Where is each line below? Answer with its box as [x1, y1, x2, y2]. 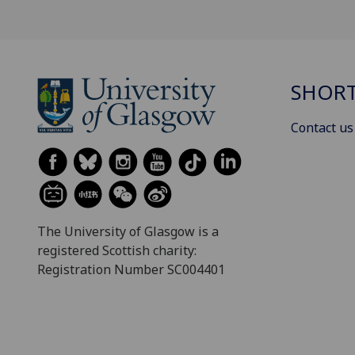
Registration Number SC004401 [37, 260, 225, 278]
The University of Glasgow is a [37, 222, 219, 240]
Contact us [291, 119, 353, 137]
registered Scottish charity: [37, 241, 197, 259]
